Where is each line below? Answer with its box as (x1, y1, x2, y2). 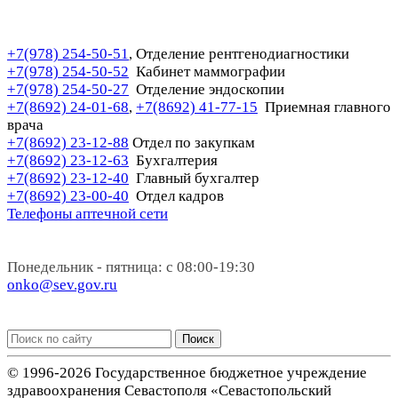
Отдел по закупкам (132, 133, 255, 151)
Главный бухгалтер (129, 169, 259, 187)
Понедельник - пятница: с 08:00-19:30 (7, 258, 255, 275)
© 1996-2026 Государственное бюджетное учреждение (7, 363, 367, 381)
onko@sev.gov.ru (7, 275, 117, 293)
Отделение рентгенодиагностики (136, 44, 349, 62)
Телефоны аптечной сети (7, 204, 168, 222)
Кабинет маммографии (129, 62, 285, 80)
